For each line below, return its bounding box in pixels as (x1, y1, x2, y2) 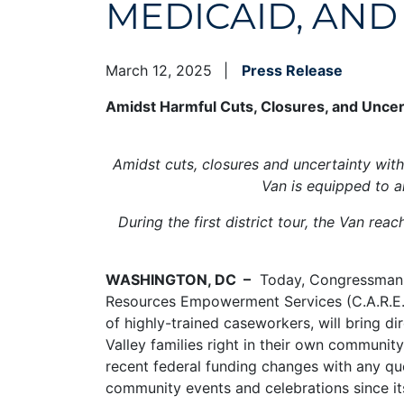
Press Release (242, 61, 343, 79)
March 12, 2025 (106, 61, 216, 79)
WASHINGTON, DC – (106, 271, 251, 289)
